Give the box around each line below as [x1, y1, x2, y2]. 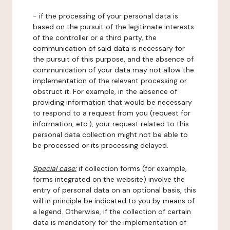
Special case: [33, 164, 76, 173]
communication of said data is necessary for [33, 44, 185, 53]
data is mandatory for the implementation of [33, 218, 186, 227]
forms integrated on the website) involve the [33, 175, 185, 184]
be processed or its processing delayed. [33, 141, 168, 150]
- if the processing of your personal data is [33, 11, 178, 21]
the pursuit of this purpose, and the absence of [33, 54, 194, 64]
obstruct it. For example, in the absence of [33, 87, 177, 96]
